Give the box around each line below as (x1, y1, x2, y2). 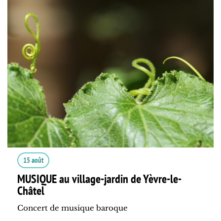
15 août (23, 155, 43, 165)
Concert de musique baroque (17, 203, 128, 213)
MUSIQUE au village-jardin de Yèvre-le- (17, 171, 182, 187)
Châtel (17, 183, 44, 199)
